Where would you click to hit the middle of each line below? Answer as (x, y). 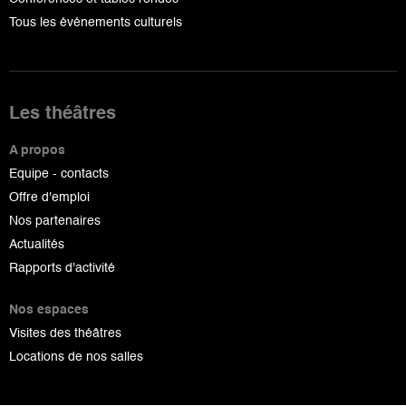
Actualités (37, 245)
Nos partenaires (55, 222)
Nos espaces (49, 310)
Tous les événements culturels (96, 23)
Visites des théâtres (65, 334)
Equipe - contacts (59, 174)
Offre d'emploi (49, 198)
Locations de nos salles (76, 358)
